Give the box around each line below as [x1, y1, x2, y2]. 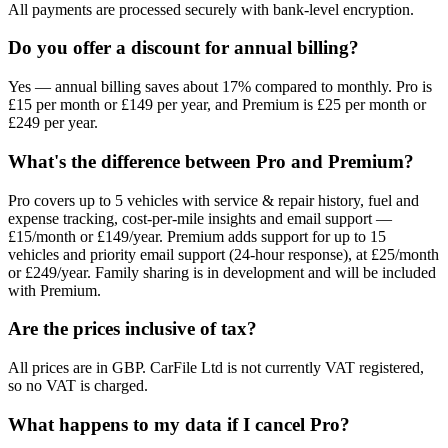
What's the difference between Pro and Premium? [8, 150, 414, 172]
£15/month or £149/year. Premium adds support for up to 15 [8, 227, 386, 245]
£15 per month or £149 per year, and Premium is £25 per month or [8, 96, 426, 114]
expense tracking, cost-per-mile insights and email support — [8, 209, 392, 227]
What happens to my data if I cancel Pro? [8, 413, 350, 435]
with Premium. [8, 281, 101, 299]
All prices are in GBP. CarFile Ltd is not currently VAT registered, [8, 359, 424, 376]
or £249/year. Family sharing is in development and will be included [8, 263, 436, 281]
